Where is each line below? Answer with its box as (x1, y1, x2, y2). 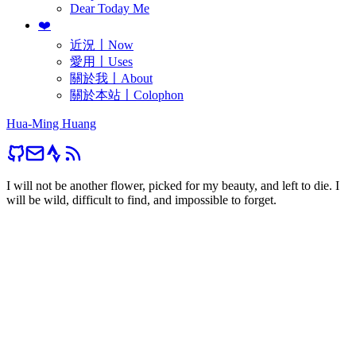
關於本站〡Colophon (70, 87, 184, 102)
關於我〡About (70, 71, 153, 85)
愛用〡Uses (70, 54, 133, 68)
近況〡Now (70, 37, 133, 52)
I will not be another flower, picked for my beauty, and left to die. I (6, 178, 339, 192)
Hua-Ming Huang (6, 116, 96, 130)
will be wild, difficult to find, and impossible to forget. (6, 192, 277, 207)
